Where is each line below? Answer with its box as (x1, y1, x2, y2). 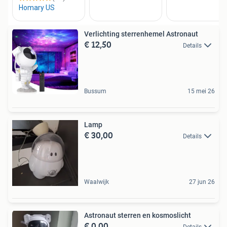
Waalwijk (84, 178, 109, 186)
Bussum (84, 88, 106, 95)
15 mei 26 (187, 88, 215, 95)
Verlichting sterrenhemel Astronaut (84, 30, 198, 39)
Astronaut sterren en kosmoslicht (84, 211, 191, 220)
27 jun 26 (189, 178, 215, 186)
